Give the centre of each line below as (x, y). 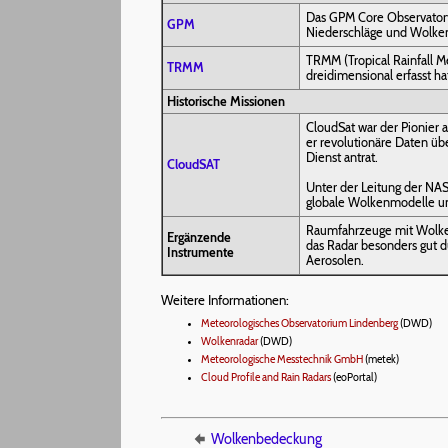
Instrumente (200, 252)
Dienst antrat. (342, 157)
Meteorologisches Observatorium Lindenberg (299, 324)
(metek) (381, 360)
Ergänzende (199, 237)
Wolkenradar (229, 342)
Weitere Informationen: (225, 299)
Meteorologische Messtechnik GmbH (282, 360)
